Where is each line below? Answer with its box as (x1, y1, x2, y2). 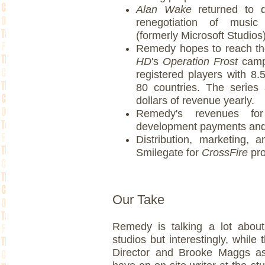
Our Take (112, 192, 164, 208)
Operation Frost (163, 56, 238, 68)
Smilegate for (136, 147, 202, 159)
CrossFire (202, 147, 251, 159)
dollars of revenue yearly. (136, 95, 254, 107)
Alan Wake (136, 4, 192, 16)
